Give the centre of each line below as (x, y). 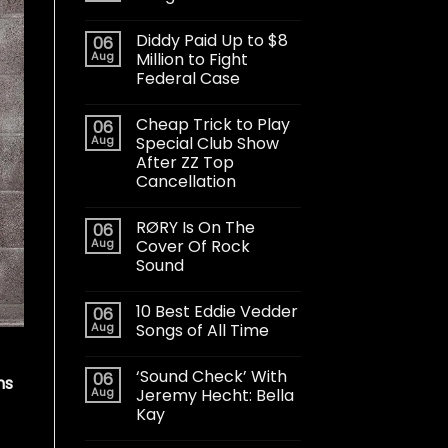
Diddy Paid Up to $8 (211, 40)
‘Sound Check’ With (211, 376)
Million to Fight (191, 59)
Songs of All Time (202, 330)
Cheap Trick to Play (212, 124)
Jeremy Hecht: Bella (214, 395)
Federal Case (187, 78)
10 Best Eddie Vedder (216, 311)
